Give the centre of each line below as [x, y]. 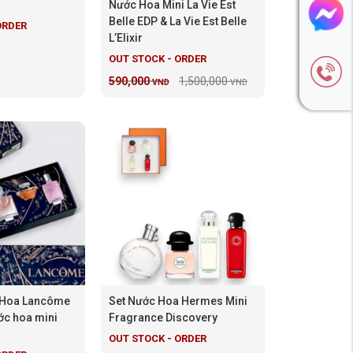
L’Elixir [126, 38]
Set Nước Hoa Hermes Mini [178, 301]
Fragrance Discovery [163, 317]
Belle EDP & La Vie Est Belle [178, 21]
